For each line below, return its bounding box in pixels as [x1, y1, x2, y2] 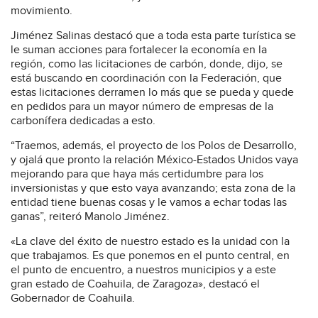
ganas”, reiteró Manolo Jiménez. [11, 210, 170, 224]
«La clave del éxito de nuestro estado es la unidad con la [11, 235, 290, 249]
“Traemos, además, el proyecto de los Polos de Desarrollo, [11, 139, 297, 153]
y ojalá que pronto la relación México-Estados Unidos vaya [11, 153, 298, 168]
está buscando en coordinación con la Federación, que [11, 72, 282, 86]
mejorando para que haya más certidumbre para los [11, 168, 263, 182]
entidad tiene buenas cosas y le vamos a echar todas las [11, 196, 287, 210]
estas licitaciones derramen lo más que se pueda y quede [11, 86, 294, 100]
